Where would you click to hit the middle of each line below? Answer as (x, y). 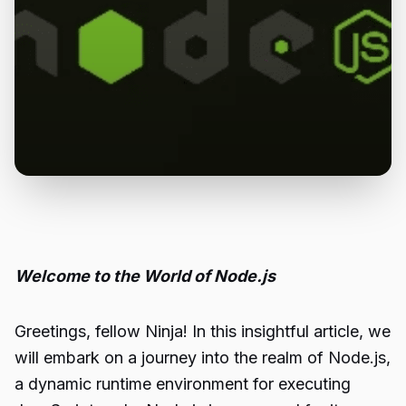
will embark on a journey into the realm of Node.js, (203, 358)
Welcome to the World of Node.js (145, 276)
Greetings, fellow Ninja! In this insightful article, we (203, 331)
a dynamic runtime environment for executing (183, 384)
